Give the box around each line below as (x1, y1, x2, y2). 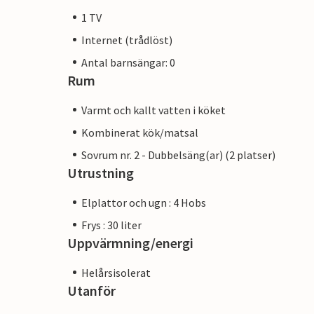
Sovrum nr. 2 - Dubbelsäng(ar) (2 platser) (81, 147, 275, 162)
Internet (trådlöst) (81, 32, 172, 47)
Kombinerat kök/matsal (81, 125, 198, 139)
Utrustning (67, 163, 134, 182)
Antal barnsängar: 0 (81, 55, 175, 69)
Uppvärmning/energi (67, 233, 193, 252)
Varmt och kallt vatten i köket (81, 102, 226, 117)
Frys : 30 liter (81, 217, 142, 232)
